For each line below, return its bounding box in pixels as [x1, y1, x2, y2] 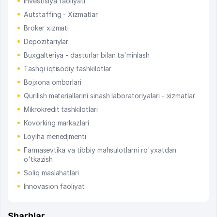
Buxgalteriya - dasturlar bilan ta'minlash [24, 51, 150, 60]
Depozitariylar [24, 37, 69, 46]
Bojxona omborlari [24, 78, 82, 87]
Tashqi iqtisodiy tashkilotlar [24, 64, 111, 73]
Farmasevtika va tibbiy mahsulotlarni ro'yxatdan [23, 146, 177, 155]
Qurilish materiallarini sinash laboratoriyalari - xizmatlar [24, 92, 196, 100]
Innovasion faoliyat [24, 182, 85, 191]
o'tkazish [23, 155, 53, 164]
